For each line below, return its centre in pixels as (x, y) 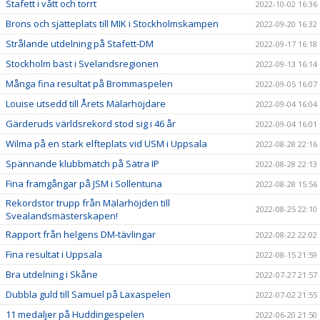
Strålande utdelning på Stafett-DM (80, 44)
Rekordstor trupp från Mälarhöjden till (88, 203)
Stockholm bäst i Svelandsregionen (82, 64)
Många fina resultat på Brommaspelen (89, 84)
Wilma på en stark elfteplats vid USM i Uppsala (106, 144)
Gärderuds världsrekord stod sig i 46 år (91, 124)
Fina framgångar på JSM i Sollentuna (84, 184)
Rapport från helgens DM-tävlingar (81, 235)
